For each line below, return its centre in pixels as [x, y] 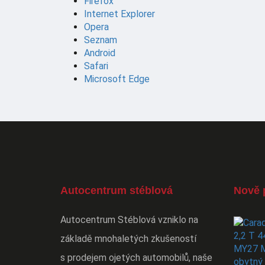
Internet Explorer [119, 14]
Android [100, 53]
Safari [96, 66]
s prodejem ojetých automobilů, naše [136, 257]
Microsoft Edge [117, 79]
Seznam [101, 40]
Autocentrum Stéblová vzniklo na [129, 219]
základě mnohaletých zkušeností [128, 238]
